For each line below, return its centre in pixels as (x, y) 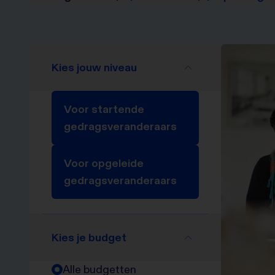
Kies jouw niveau (94, 67)
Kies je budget (89, 237)
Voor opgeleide (104, 163)
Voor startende (104, 109)
